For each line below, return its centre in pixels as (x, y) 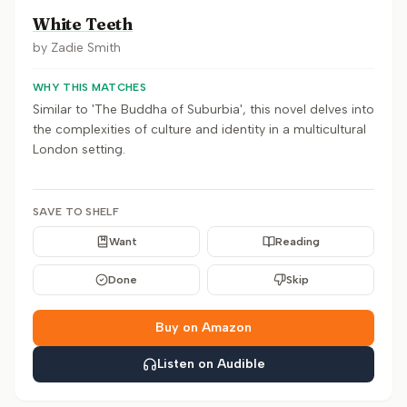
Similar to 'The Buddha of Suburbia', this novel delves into (203, 109)
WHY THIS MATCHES (89, 87)
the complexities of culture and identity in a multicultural (199, 129)
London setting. (79, 149)
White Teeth (83, 24)
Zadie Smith (86, 48)
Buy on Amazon (203, 328)
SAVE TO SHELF (76, 212)
